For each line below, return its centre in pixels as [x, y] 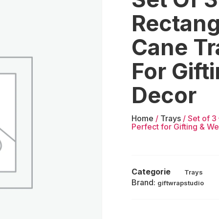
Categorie [151, 171]
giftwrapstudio [180, 183]
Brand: [144, 182]
